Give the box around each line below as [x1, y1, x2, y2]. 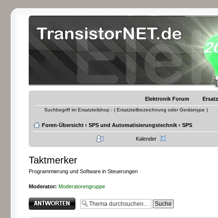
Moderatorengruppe [58, 183, 105, 189]
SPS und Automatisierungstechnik [89, 122, 177, 128]
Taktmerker [29, 155, 77, 165]
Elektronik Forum [145, 96, 189, 102]
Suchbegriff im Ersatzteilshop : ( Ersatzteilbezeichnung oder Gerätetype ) [44, 107, 208, 112]
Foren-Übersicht [42, 122, 84, 128]
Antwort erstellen [29, 198, 68, 203]
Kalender [136, 136, 157, 142]
